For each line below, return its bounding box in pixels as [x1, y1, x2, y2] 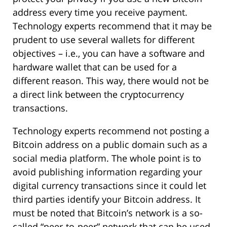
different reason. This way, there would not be [13, 74, 209, 87]
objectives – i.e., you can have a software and [13, 47, 205, 60]
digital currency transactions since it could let [13, 179, 206, 192]
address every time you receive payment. [13, 6, 187, 19]
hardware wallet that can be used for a [13, 61, 177, 73]
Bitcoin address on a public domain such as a [13, 138, 207, 151]
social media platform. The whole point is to [13, 152, 201, 165]
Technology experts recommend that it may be [13, 20, 212, 32]
